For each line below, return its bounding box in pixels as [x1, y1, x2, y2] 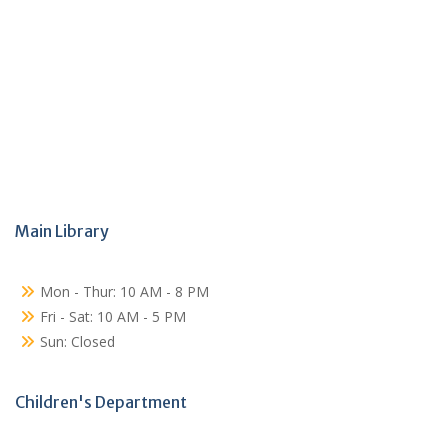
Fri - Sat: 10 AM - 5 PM [40, 306, 186, 326]
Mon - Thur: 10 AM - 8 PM [40, 281, 209, 301]
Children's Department [15, 391, 187, 412]
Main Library [15, 220, 109, 241]
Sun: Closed [40, 331, 115, 351]
